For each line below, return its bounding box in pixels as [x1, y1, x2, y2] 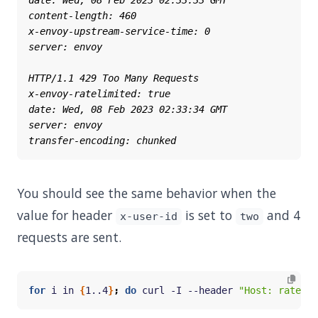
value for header [17, 207, 116, 224]
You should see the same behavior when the [17, 185, 276, 202]
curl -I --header [136, 285, 238, 296]
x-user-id [119, 210, 177, 223]
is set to [181, 207, 236, 224]
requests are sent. [17, 229, 121, 246]
